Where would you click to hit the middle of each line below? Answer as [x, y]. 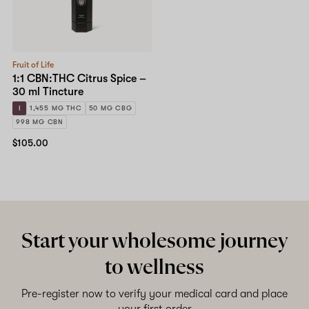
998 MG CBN [40, 122]
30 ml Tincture [48, 92]
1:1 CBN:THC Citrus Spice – [79, 79]
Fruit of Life [33, 65]
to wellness [154, 268]
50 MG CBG [110, 108]
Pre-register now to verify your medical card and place [154, 294]
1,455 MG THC [56, 108]
